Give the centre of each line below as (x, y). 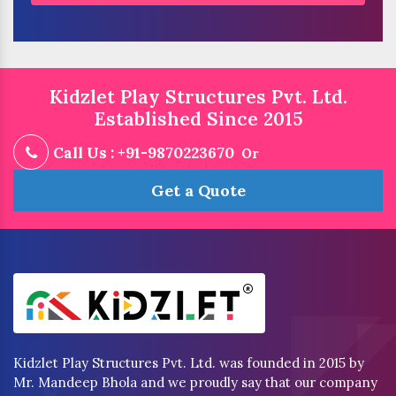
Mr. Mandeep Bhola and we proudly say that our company (195, 383)
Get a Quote (198, 191)
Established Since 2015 (198, 119)
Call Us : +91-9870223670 (144, 153)
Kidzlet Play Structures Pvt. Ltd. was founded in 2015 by (189, 363)
